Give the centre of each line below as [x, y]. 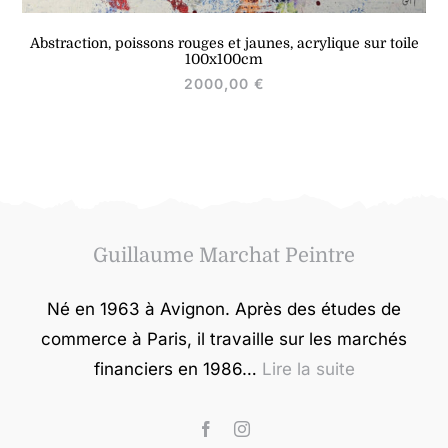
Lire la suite [308, 369]
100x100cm [224, 59]
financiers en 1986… [177, 369]
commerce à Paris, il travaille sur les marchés [224, 339]
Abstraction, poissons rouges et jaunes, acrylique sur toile [224, 43]
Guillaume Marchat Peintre [224, 256]
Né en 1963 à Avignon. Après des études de [224, 309]
